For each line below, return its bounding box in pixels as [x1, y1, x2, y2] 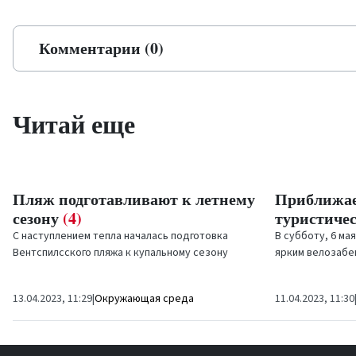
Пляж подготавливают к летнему [13, 188, 255, 211]
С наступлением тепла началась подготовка [13, 228, 228, 244]
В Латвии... [275, 278, 326, 294]
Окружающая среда [95, 291, 194, 307]
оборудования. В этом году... [13, 278, 154, 294]
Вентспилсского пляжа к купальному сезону [13, 245, 228, 261]
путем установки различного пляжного [13, 261, 201, 277]
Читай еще [13, 105, 135, 142]
